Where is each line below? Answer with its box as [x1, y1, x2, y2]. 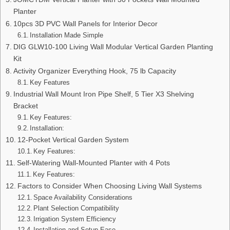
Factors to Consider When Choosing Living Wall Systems [17, 181, 202, 190]
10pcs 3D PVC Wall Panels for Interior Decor [13, 19, 158, 28]
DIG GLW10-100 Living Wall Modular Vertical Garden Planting [13, 42, 213, 51]
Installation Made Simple [30, 31, 104, 39]
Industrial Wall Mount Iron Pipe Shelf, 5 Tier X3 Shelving [13, 89, 194, 98]
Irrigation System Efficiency [33, 215, 117, 223]
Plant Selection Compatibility [33, 204, 120, 212]
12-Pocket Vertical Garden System [17, 135, 129, 144]
